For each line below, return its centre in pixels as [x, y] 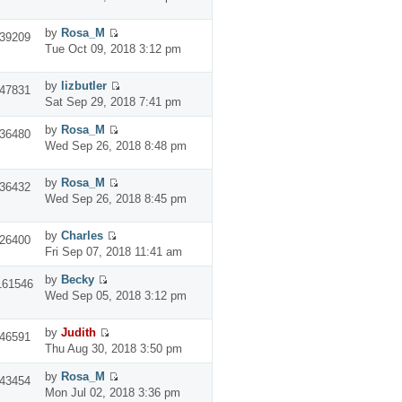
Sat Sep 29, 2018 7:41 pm [113, 101]
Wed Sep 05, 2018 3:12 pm [115, 295]
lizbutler [83, 85]
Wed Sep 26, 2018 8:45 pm [115, 198]
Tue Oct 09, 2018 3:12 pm [113, 48]
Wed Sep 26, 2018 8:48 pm [115, 145]
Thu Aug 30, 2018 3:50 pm [113, 348]
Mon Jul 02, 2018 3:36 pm [112, 392]
